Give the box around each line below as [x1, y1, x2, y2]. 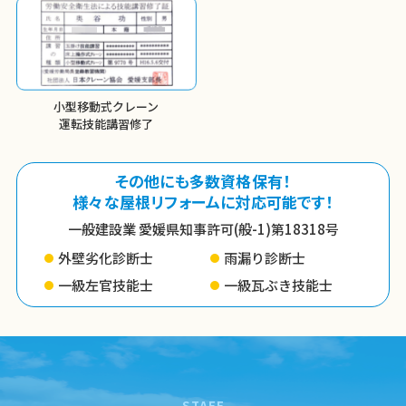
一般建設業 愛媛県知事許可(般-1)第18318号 [67, 218, 339, 238]
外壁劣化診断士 [58, 248, 154, 268]
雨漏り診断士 [223, 248, 305, 268]
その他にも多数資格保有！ [114, 169, 292, 192]
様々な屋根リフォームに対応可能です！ [72, 189, 333, 213]
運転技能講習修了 [59, 115, 154, 133]
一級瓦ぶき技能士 [223, 275, 333, 295]
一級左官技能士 [58, 275, 154, 295]
